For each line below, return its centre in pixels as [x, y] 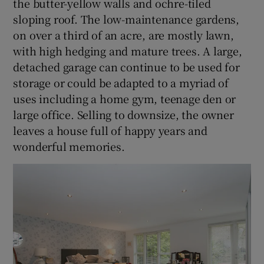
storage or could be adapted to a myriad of [121, 83]
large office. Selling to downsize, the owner [123, 115]
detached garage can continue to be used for [126, 67]
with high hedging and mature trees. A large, [128, 51]
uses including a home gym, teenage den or [125, 99]
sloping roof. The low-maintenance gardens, [126, 19]
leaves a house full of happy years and [110, 131]
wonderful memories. [69, 146]
